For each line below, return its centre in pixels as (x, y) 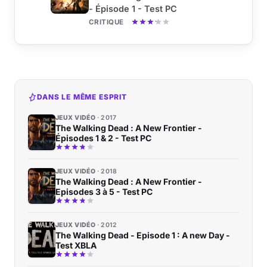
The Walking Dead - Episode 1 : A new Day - (143, 235)
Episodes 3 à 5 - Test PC (104, 192)
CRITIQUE (106, 22)
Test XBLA (76, 246)
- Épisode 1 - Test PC (133, 9)
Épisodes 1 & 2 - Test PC (103, 138)
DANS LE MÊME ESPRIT (82, 97)
